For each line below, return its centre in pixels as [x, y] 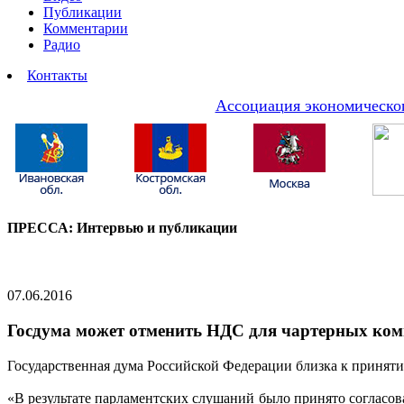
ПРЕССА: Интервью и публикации [122, 227]
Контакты [57, 75]
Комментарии [86, 28]
